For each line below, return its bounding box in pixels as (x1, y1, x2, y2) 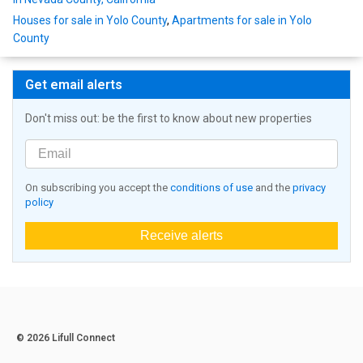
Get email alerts (25, 77, 122, 93)
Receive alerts (140, 228, 223, 243)
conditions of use (170, 181, 253, 194)
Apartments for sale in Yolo (172, 14, 312, 28)
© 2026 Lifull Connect (16, 332, 115, 344)
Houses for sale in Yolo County (13, 14, 167, 28)
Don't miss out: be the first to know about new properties (25, 112, 312, 126)
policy (25, 196, 53, 209)
